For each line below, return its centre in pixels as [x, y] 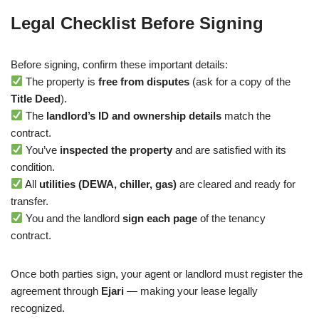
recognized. [38, 308]
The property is [61, 81]
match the [246, 115]
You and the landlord [73, 218]
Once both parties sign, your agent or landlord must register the [157, 273]
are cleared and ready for [236, 184]
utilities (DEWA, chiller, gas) [108, 184]
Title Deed [36, 98]
